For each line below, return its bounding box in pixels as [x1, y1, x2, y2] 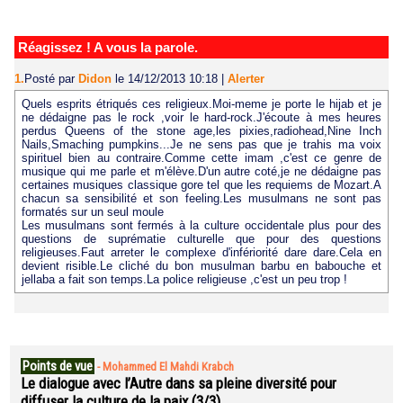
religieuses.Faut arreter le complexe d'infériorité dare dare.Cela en [21, 245, 382, 259]
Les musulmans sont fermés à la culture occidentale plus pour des [21, 218, 382, 232]
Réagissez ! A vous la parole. [18, 40, 198, 55]
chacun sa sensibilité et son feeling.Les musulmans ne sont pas [21, 191, 382, 205]
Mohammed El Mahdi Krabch [103, 360, 234, 373]
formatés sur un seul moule [21, 204, 164, 219]
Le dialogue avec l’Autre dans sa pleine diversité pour [21, 374, 336, 392]
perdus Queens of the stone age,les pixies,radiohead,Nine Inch [21, 123, 382, 138]
